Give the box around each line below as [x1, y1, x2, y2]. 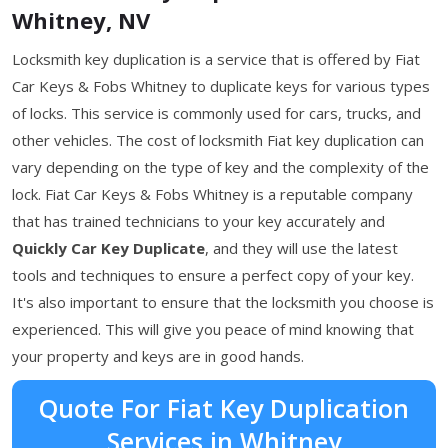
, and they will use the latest [205, 237, 398, 258]
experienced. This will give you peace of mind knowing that [12, 318, 414, 339]
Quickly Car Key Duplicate [12, 237, 205, 258]
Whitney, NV [12, 4, 150, 35]
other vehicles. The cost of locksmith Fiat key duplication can [12, 129, 424, 150]
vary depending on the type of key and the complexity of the [12, 156, 429, 177]
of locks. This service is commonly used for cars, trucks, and [12, 102, 421, 123]
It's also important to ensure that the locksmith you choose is [12, 291, 434, 312]
